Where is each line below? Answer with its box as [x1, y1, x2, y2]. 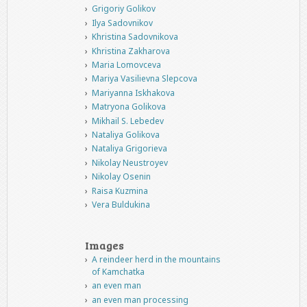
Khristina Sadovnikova [91, 31, 178, 43]
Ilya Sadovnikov [91, 16, 153, 29]
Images [85, 237, 124, 252]
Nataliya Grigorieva [91, 143, 167, 155]
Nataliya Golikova [91, 128, 160, 140]
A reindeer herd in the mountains [91, 253, 221, 265]
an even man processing [91, 293, 188, 306]
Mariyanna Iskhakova [91, 86, 175, 99]
